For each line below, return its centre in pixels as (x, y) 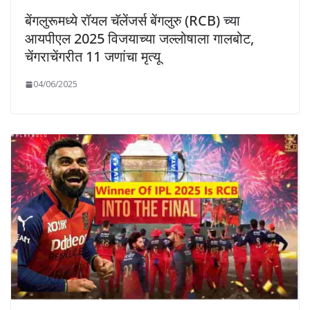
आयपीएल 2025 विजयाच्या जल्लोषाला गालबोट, (139, 39)
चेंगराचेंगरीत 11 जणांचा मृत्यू (93, 57)
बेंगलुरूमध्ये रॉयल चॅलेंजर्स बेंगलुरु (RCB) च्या (133, 21)
